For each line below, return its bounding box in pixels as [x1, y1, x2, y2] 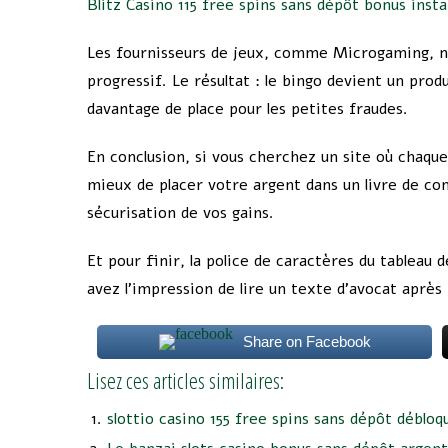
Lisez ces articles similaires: [87, 365, 284, 395]
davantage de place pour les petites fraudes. [87, 98, 408, 120]
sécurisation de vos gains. [87, 202, 274, 224]
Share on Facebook [242, 333, 371, 350]
